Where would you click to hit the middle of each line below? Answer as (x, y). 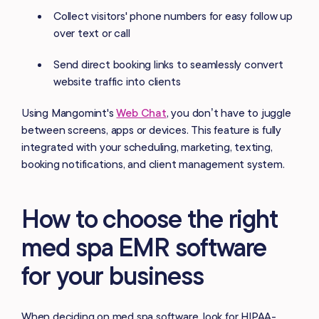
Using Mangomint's (69, 112)
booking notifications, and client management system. (153, 163)
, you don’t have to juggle (229, 112)
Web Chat (141, 112)
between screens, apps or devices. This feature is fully (151, 129)
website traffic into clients (117, 81)
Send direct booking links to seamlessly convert (168, 64)
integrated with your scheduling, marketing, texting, (147, 146)
